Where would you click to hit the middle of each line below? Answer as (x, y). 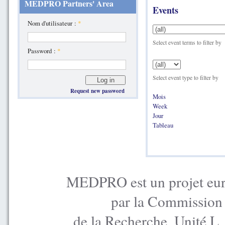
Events (165, 10)
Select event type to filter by (186, 77)
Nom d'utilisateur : (53, 23)
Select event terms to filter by (187, 42)
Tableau (163, 125)
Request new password (97, 91)
